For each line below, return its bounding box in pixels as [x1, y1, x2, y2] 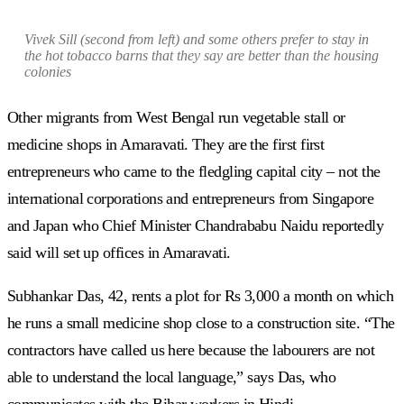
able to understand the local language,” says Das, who [7, 367, 336, 386]
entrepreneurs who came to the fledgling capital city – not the [7, 161, 381, 180]
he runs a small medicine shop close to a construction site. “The [7, 313, 395, 332]
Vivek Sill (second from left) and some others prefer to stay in [24, 31, 370, 47]
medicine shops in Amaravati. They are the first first [7, 134, 325, 153]
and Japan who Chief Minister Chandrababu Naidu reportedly [7, 216, 384, 234]
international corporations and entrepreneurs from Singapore [7, 188, 374, 207]
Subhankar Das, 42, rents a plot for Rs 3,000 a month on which [7, 286, 394, 305]
